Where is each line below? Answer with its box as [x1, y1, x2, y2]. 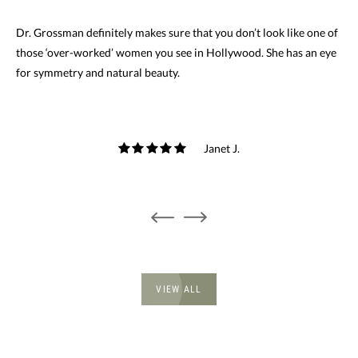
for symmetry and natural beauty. [16, 65, 180, 79]
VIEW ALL [156, 283, 202, 295]
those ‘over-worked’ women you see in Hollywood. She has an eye [16, 45, 336, 59]
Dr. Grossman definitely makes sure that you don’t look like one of [16, 25, 338, 39]
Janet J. [204, 141, 241, 155]
